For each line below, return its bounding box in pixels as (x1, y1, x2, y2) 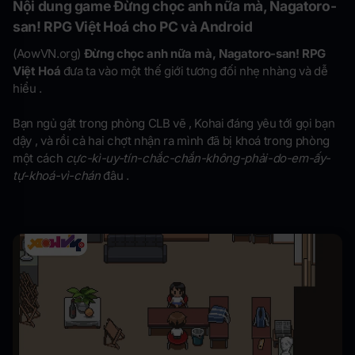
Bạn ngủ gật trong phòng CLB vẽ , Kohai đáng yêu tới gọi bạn (13, 116, 335, 132)
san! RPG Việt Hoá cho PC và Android (13, 18, 253, 36)
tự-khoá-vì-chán (13, 168, 101, 184)
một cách (13, 151, 66, 166)
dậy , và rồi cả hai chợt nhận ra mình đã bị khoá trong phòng (13, 133, 330, 149)
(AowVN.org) (13, 46, 84, 62)
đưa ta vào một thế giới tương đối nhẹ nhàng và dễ (63, 63, 328, 79)
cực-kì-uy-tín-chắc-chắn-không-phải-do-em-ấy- (65, 151, 330, 166)
